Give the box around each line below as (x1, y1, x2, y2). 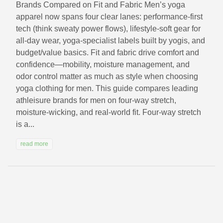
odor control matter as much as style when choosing (16, 72, 198, 81)
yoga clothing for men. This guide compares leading (16, 84, 198, 93)
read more (20, 140, 48, 148)
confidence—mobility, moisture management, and (16, 60, 190, 69)
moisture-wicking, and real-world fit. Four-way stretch (16, 108, 201, 117)
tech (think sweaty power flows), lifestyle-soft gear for (16, 24, 201, 33)
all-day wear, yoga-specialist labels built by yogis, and (16, 36, 205, 45)
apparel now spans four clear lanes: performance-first (16, 12, 203, 21)
